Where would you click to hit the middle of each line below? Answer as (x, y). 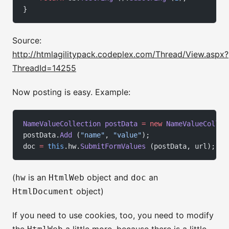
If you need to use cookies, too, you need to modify (113, 215)
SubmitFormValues (113, 146)
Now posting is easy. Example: (71, 92)
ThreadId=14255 (44, 68)
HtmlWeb (66, 178)
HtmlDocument (43, 192)
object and (108, 178)
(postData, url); (180, 146)
